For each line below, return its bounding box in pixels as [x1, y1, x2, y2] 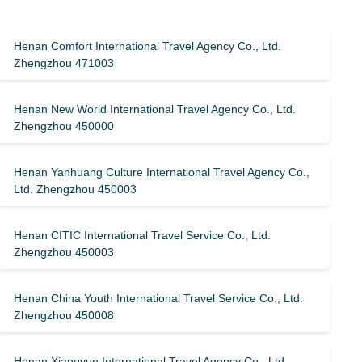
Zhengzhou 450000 [14, 120, 115, 133]
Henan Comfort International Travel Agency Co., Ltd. [14, 40, 282, 53]
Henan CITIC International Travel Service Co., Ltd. [14, 229, 271, 242]
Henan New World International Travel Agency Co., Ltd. [14, 103, 297, 116]
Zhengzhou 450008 [14, 309, 115, 322]
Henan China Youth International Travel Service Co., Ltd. [14, 292, 304, 305]
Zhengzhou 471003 [14, 57, 115, 69]
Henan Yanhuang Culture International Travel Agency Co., [14, 166, 310, 179]
